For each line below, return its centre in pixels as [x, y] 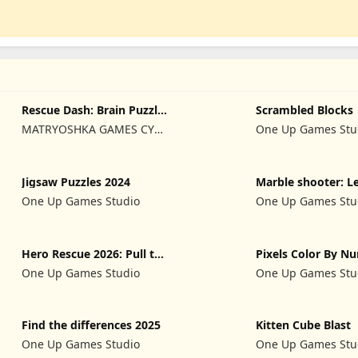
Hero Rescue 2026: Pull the [95, 253]
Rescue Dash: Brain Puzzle [93, 110]
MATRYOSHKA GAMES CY [88, 129]
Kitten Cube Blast [304, 325]
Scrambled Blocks [305, 110]
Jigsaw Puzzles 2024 [76, 181]
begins [274, 193]
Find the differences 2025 [91, 325]
